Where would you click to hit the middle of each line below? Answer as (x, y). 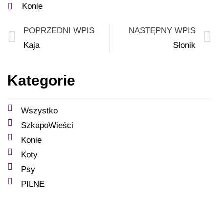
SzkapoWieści (47, 125)
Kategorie (41, 80)
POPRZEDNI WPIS (59, 30)
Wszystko (39, 110)
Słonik (184, 45)
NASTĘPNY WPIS (162, 30)
